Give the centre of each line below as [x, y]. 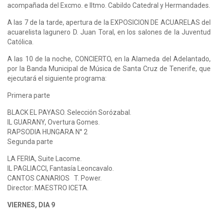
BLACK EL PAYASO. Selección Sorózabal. [69, 112]
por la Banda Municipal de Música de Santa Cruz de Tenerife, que [109, 68]
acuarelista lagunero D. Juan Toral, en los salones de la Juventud [109, 32]
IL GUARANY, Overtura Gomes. [54, 122]
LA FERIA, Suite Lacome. [45, 158]
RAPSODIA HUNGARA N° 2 [48, 132]
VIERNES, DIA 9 [32, 205]
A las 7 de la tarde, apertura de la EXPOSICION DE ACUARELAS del [109, 22]
